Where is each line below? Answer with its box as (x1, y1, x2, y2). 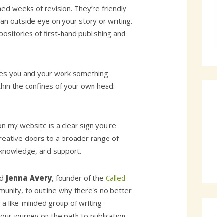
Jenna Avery (6, 173, 52, 183)
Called (106, 173, 126, 183)
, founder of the (52, 173, 106, 183)
